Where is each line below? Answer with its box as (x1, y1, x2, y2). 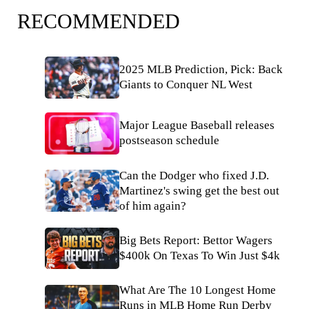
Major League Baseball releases (119, 119, 275, 132)
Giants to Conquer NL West (119, 78, 252, 92)
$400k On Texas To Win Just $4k (119, 248, 280, 262)
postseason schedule (119, 134, 219, 148)
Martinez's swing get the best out (119, 183, 279, 197)
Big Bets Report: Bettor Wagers (119, 233, 272, 247)
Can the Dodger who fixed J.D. (119, 168, 269, 182)
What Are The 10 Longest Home (119, 283, 276, 297)
